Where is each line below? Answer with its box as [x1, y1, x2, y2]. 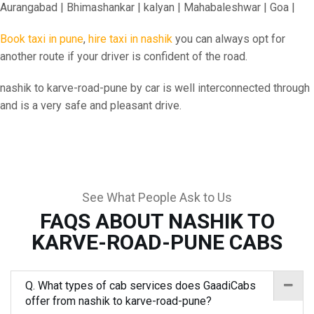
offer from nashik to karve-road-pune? [25, 294, 212, 308]
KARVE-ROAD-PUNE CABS [32, 230, 282, 254]
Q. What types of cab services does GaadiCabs [25, 279, 256, 292]
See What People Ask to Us [82, 190, 232, 205]
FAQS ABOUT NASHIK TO [39, 209, 275, 233]
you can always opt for [172, 32, 285, 46]
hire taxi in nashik [88, 32, 172, 46]
